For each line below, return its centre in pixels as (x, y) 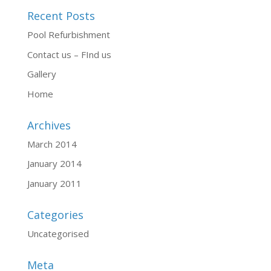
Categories (55, 214)
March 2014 (52, 144)
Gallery (41, 74)
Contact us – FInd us (69, 54)
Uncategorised (58, 233)
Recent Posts (61, 16)
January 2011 (54, 183)
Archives (49, 125)
